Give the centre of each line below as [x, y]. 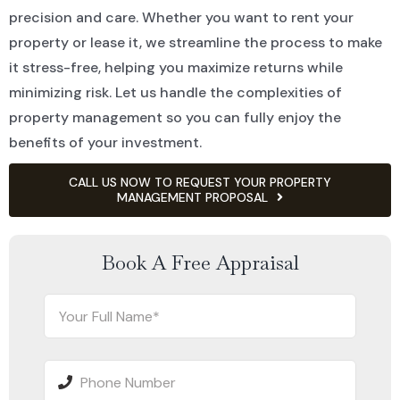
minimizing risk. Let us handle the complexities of [175, 93]
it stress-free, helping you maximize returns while [175, 68]
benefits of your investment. [105, 143]
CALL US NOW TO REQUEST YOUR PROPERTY [200, 182]
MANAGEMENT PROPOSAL [192, 197]
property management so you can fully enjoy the [175, 118]
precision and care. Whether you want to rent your [181, 18]
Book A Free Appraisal [200, 263]
